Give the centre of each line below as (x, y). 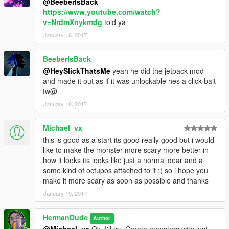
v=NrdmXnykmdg (73, 22)
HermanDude (65, 217)
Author (102, 218)
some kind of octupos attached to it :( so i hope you (125, 170)
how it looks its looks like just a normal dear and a (123, 160)
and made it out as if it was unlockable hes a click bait (129, 81)
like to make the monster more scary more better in (126, 150)
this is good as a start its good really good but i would (129, 140)
